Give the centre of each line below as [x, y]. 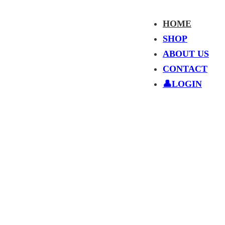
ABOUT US [186, 54]
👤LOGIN [182, 84]
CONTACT [185, 69]
